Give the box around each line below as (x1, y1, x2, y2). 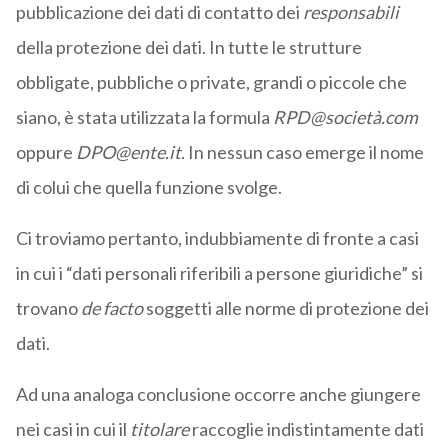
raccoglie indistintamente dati (188, 418, 424, 441)
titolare (129, 418, 189, 441)
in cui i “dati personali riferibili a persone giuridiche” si (15, 262, 423, 285)
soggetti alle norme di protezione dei (145, 297, 429, 320)
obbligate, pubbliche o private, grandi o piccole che (15, 71, 407, 94)
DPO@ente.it (75, 141, 181, 164)
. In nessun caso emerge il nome (180, 141, 424, 164)
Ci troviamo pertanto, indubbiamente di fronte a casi (15, 227, 419, 250)
